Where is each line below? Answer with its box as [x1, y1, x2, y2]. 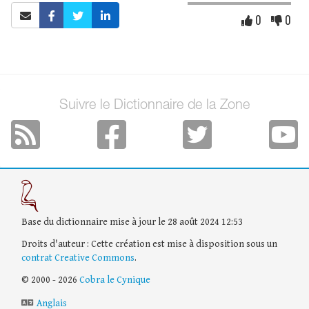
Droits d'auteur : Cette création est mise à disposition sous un [21, 238, 277, 250]
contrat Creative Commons [21, 252, 134, 263]
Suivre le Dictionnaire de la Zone [59, 99, 250, 113]
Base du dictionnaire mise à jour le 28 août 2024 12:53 [21, 216, 243, 228]
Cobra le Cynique [79, 274, 150, 286]
